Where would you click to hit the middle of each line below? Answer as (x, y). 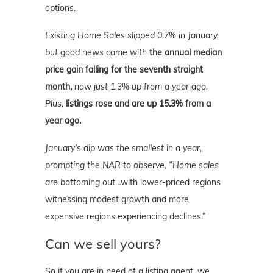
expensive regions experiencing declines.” (126, 216)
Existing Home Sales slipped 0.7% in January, (132, 35)
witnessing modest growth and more (117, 199)
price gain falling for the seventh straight (124, 69)
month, (58, 86)
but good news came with (97, 52)
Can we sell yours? (103, 243)
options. (60, 8)
